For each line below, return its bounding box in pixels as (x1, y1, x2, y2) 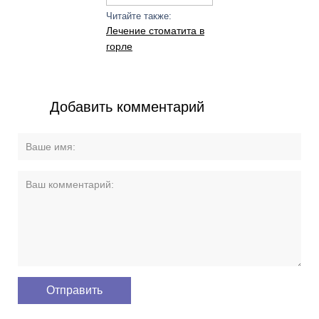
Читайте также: (105, 11, 172, 21)
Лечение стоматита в (105, 25, 204, 36)
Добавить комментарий (50, 99, 205, 115)
